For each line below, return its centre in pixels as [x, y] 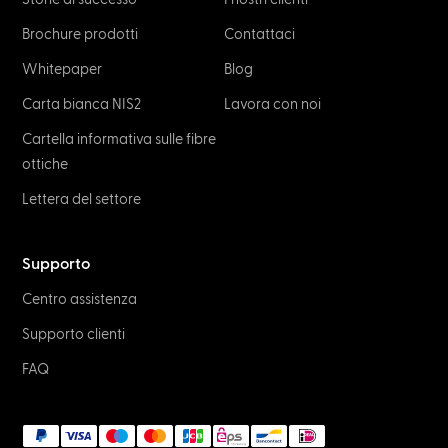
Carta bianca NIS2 [82, 104]
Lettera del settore [82, 199]
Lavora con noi [272, 104]
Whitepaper [62, 69]
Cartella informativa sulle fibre [119, 139]
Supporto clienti [74, 334]
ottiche [45, 164]
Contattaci [259, 34]
